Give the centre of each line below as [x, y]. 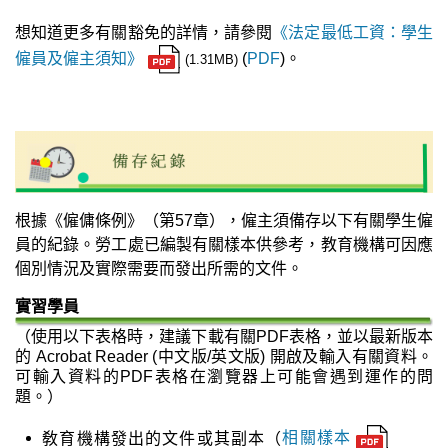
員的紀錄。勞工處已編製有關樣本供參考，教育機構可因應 [224, 245]
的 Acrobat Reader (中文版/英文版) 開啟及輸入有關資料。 [224, 357]
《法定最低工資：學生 [353, 33]
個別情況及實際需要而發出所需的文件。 [159, 269]
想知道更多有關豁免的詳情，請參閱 [144, 33]
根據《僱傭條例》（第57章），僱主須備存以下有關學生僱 [224, 221]
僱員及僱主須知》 [79, 58]
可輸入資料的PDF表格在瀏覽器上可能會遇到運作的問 [224, 377]
